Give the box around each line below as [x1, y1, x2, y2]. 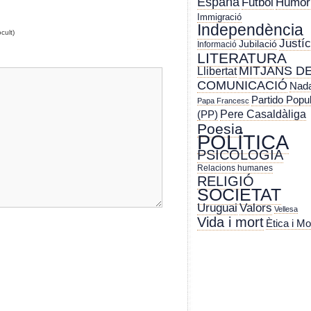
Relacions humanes [197, 163, 273, 174]
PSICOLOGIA [197, 147, 283, 163]
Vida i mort [197, 215, 264, 230]
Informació [197, 40, 237, 50]
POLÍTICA [197, 131, 289, 154]
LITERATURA [197, 50, 287, 67]
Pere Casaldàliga [220, 108, 306, 121]
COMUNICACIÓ [197, 78, 287, 93]
